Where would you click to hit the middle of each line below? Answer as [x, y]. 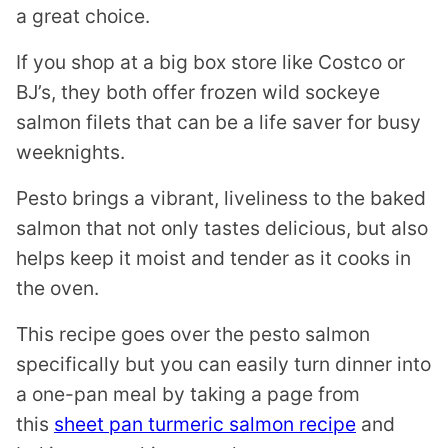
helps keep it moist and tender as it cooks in [213, 258]
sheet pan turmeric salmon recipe [205, 424]
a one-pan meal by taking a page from [188, 394]
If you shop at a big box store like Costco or [210, 62]
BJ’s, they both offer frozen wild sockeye [198, 92]
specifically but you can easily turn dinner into [223, 364]
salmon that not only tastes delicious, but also [222, 228]
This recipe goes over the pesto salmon [193, 334]
